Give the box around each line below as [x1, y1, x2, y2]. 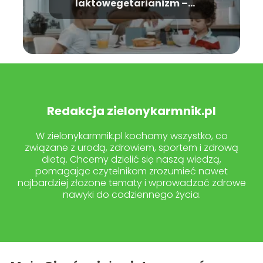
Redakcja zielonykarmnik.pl [47, 102, 216, 119]
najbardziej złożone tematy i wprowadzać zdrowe [17, 176, 246, 190]
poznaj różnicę [95, 8, 168, 22]
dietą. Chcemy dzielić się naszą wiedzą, [42, 152, 221, 166]
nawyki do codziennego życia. [62, 187, 201, 201]
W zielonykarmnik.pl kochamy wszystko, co [35, 129, 228, 143]
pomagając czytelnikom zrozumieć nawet [35, 164, 228, 178]
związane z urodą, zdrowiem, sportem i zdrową [25, 140, 238, 154]
